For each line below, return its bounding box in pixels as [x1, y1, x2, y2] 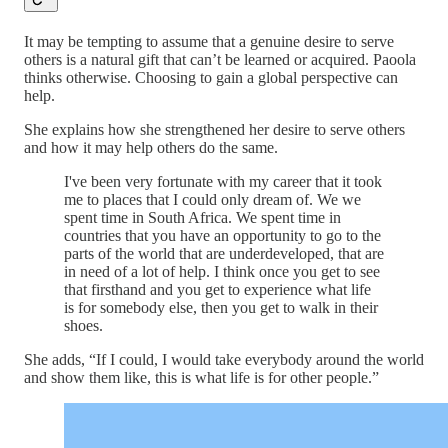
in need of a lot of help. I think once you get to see [64, 262, 380, 280]
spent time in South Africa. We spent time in [64, 208, 341, 226]
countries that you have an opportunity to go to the [64, 226, 381, 244]
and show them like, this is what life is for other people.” [24, 368, 379, 386]
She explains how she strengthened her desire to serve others [24, 120, 405, 138]
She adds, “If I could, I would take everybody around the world [24, 350, 424, 368]
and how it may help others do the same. [24, 138, 278, 156]
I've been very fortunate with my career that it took [64, 172, 382, 190]
